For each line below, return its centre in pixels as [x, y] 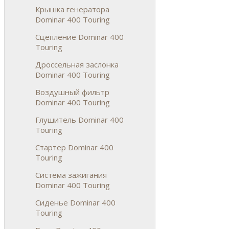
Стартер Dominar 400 [74, 147]
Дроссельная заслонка [77, 64]
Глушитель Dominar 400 [79, 119]
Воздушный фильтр [72, 92]
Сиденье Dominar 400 [75, 202]
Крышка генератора [72, 9]
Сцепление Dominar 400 [79, 37]
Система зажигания [71, 175]
